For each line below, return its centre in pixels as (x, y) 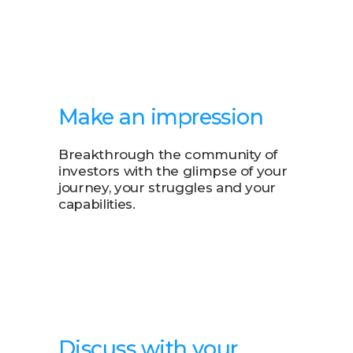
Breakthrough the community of (168, 154)
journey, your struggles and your (167, 188)
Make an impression (161, 117)
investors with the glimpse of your (173, 171)
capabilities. (97, 204)
